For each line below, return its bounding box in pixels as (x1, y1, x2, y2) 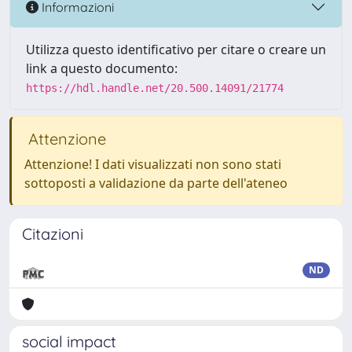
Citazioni (22, 224, 83, 244)
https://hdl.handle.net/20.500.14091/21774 (26, 82, 284, 94)
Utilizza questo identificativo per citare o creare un (26, 41, 326, 58)
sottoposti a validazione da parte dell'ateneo (24, 174, 288, 192)
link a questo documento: (26, 60, 178, 77)
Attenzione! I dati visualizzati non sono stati (24, 156, 281, 173)
